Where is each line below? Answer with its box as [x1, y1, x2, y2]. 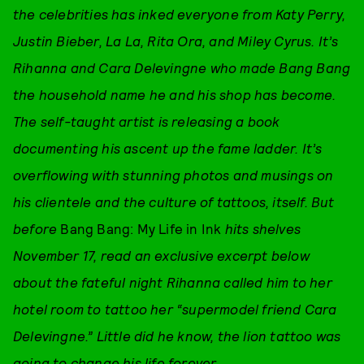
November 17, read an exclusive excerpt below [13, 247, 310, 263]
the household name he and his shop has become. [13, 86, 336, 102]
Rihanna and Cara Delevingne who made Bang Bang [13, 59, 351, 76]
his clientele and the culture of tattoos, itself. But [13, 193, 335, 210]
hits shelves [221, 220, 301, 236]
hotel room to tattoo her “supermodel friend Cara [13, 301, 337, 317]
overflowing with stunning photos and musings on [13, 167, 334, 183]
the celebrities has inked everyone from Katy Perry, [13, 6, 346, 22]
